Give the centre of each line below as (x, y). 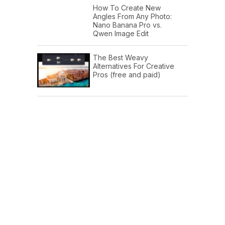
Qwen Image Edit (121, 33)
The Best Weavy (121, 57)
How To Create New (127, 8)
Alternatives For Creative (134, 66)
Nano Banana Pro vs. (127, 25)
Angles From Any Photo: (132, 16)
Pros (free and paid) (127, 74)
